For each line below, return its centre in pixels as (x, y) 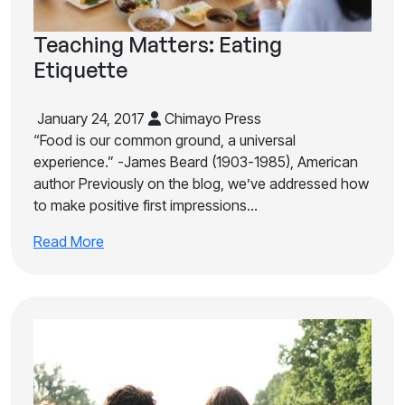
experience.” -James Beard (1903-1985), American (196, 162)
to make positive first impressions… (146, 205)
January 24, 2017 (91, 118)
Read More (69, 241)
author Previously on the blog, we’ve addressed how (201, 184)
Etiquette (80, 70)
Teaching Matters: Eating (158, 44)
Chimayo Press (211, 118)
